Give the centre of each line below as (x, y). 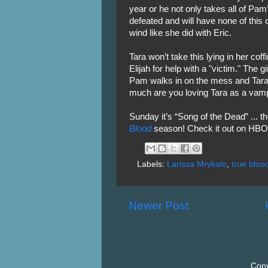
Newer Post (158, 205)
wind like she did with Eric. (180, 33)
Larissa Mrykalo (197, 164)
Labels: (152, 164)
